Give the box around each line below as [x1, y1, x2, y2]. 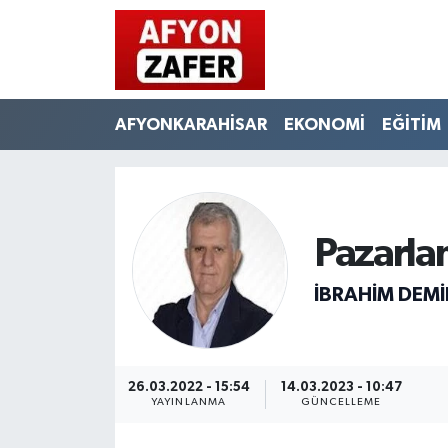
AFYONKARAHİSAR [114, 115, 267, 133]
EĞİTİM [381, 115, 441, 133]
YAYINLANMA [151, 397, 226, 408]
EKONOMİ [283, 115, 365, 133]
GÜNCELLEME [300, 397, 382, 408]
